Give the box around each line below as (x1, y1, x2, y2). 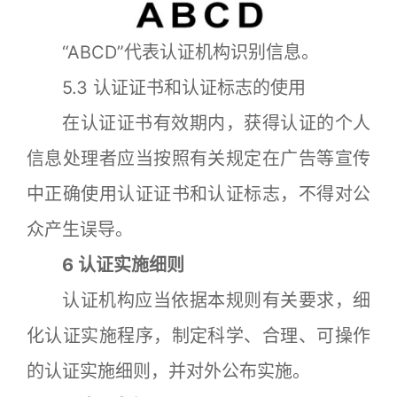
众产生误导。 (27, 219, 133, 241)
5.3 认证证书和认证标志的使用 (27, 77, 306, 99)
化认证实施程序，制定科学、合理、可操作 (27, 325, 370, 347)
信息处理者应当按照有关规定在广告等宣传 (27, 148, 370, 170)
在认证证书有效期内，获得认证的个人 (27, 113, 370, 135)
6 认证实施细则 (27, 254, 184, 276)
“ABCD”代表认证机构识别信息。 (27, 42, 319, 64)
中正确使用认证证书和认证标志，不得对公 (27, 183, 370, 206)
